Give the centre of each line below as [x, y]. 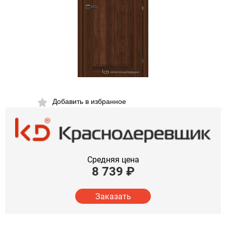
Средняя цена [113, 160]
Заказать [113, 196]
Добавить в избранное [89, 101]
